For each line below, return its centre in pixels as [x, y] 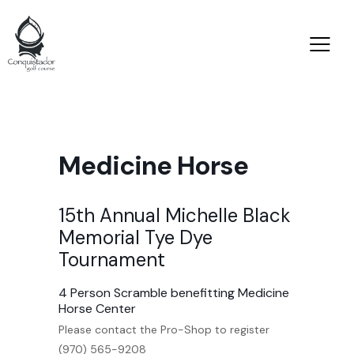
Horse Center [97, 309]
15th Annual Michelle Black [175, 216]
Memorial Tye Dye [136, 238]
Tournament [112, 260]
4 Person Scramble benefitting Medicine [174, 293]
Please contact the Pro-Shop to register [164, 330]
